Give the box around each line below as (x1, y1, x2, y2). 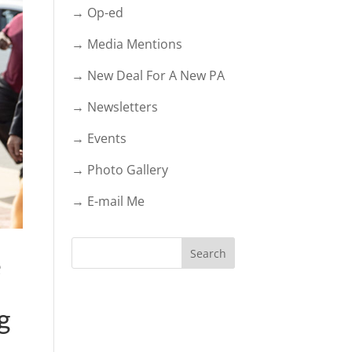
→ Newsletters (71, 98, 158, 115)
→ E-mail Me (71, 192, 145, 210)
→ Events (71, 130, 126, 147)
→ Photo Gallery (71, 161, 168, 178)
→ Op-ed (71, 4, 123, 21)
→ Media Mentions (71, 35, 182, 53)
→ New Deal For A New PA (71, 67, 225, 84)
